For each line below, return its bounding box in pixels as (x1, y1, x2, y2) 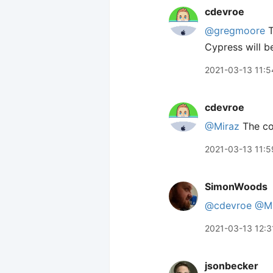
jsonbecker (205, 260, 258, 272)
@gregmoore (205, 24, 265, 37)
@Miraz (205, 120, 239, 132)
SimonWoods (205, 180, 268, 193)
